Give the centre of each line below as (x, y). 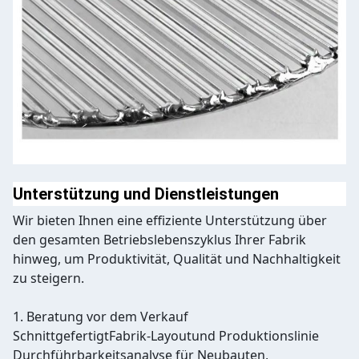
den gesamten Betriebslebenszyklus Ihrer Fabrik (159, 240)
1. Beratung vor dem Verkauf (101, 317)
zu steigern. (48, 278)
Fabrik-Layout (150, 336)
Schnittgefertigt (61, 336)
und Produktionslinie (255, 336)
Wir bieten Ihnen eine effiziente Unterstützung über (170, 221)
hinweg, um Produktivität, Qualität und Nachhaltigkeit (177, 259)
